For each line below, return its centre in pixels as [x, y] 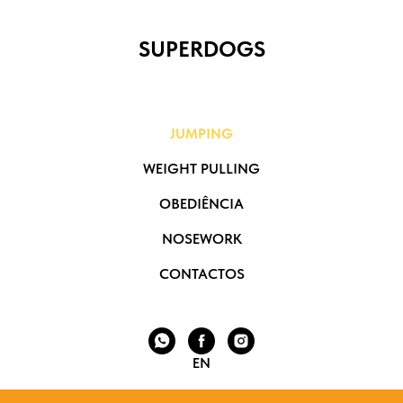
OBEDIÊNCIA [201, 204]
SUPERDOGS [201, 49]
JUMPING [201, 134]
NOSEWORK [201, 239]
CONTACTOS [201, 274]
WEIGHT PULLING [201, 169]
